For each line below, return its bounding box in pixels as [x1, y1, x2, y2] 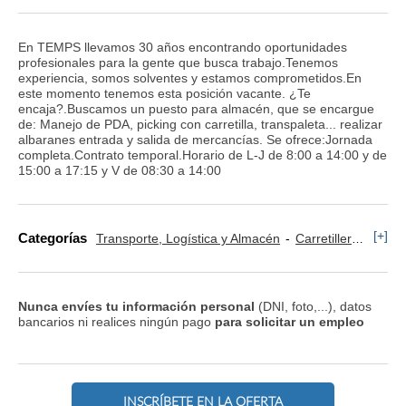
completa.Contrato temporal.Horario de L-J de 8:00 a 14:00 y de [18, 147, 387, 162]
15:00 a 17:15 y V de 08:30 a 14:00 [18, 162, 221, 178]
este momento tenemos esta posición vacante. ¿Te [18, 85, 311, 101]
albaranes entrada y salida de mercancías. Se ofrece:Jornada [18, 131, 372, 147]
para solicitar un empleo [215, 314, 364, 329]
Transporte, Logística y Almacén [96, 231, 280, 246]
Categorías [18, 230, 87, 246]
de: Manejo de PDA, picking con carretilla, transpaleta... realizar [18, 116, 382, 131]
